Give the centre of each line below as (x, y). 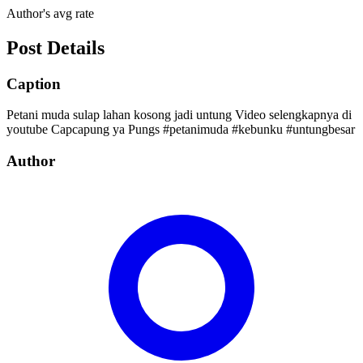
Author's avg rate (50, 13)
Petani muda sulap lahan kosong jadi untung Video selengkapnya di (179, 115)
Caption (34, 83)
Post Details (56, 47)
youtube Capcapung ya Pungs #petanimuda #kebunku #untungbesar (181, 130)
